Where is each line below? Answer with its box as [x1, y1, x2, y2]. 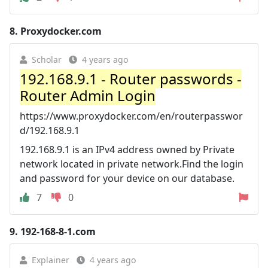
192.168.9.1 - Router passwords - [20, 68, 242, 89]
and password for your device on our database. [20, 171, 234, 185]
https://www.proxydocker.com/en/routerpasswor [20, 109, 243, 123]
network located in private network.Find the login [20, 157, 243, 170]
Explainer [32, 254, 69, 266]
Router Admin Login [20, 85, 156, 105]
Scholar [32, 53, 62, 65]
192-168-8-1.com [20, 224, 96, 238]
